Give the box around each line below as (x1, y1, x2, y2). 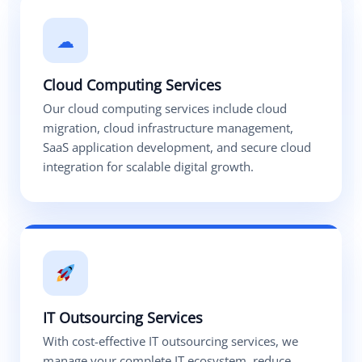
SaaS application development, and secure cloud (43, 139, 311, 156)
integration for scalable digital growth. (43, 158, 254, 175)
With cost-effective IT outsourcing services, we (43, 333, 298, 350)
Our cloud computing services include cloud (43, 100, 287, 117)
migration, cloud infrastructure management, (43, 120, 293, 137)
